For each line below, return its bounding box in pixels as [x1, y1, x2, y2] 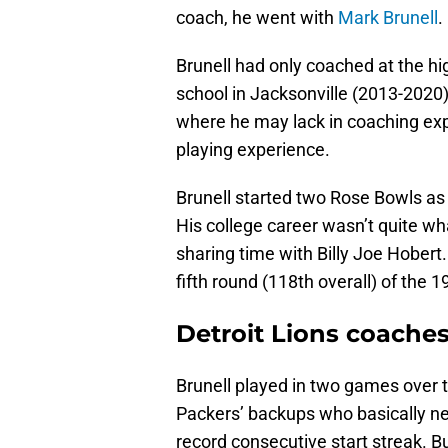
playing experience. [176, 139, 330, 161]
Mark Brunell [338, 7, 438, 29]
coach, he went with [176, 7, 338, 29]
